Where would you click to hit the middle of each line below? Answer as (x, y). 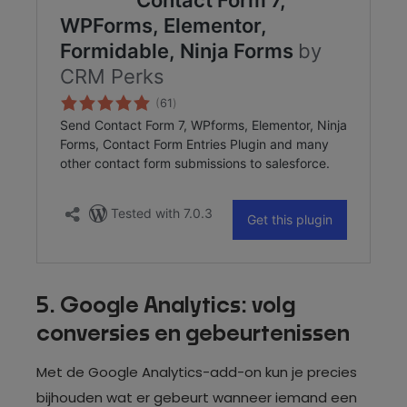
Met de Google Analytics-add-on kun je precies (197, 372)
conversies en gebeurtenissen (193, 334)
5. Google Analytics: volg (166, 306)
